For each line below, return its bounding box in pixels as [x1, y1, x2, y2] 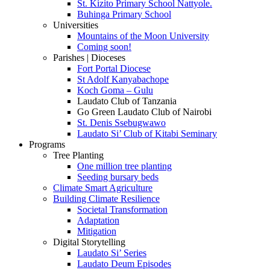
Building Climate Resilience [53, 193, 160, 204]
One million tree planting [77, 161, 172, 171]
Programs [29, 139, 65, 149]
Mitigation [77, 226, 116, 236]
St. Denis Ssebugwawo [77, 118, 166, 128]
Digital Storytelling [53, 237, 125, 247]
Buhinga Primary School [77, 9, 171, 19]
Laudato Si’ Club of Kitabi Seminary [77, 128, 217, 139]
